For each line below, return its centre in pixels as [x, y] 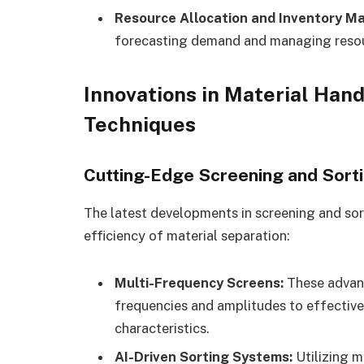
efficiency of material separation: [187, 236]
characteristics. [162, 329]
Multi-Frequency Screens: [199, 283]
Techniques [140, 124]
